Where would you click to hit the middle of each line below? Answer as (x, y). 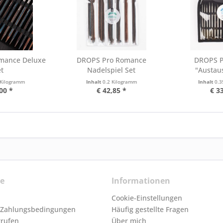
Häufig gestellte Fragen (150, 209)
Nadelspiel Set (111, 70)
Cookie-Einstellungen (147, 198)
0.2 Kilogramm (119, 82)
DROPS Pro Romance (111, 60)
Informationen (141, 181)
